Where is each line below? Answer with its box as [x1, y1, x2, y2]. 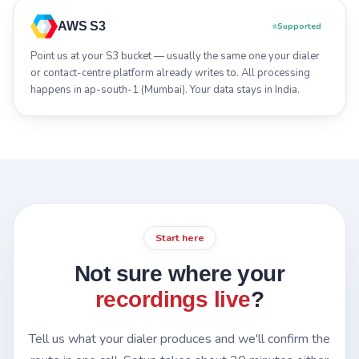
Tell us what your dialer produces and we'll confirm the [29, 329, 330, 348]
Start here [155, 230, 204, 244]
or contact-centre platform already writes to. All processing [30, 65, 310, 80]
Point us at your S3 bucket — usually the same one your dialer [30, 48, 320, 63]
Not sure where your [74, 260, 285, 286]
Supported [277, 20, 321, 33]
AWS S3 [58, 18, 106, 33]
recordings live [95, 286, 251, 312]
